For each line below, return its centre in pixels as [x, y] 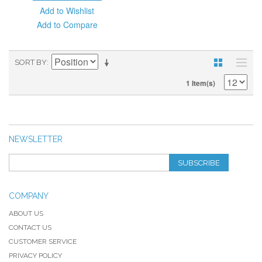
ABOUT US [26, 213]
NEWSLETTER [36, 139]
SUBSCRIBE [199, 163]
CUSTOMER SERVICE [43, 241]
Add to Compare [67, 24]
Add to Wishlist [67, 10]
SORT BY [31, 62]
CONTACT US [30, 227]
